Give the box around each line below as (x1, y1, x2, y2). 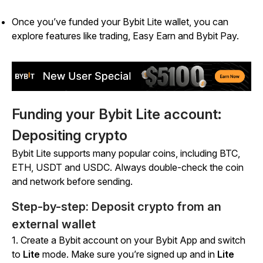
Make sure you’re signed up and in (71, 248, 217, 261)
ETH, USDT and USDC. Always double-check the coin (12, 161, 244, 174)
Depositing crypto (12, 127, 127, 144)
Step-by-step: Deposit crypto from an (12, 200, 221, 214)
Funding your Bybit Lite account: (12, 106, 221, 123)
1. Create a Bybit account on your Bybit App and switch (12, 234, 245, 247)
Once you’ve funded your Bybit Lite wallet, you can (12, 16, 228, 28)
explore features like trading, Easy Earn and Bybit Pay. (12, 30, 239, 42)
